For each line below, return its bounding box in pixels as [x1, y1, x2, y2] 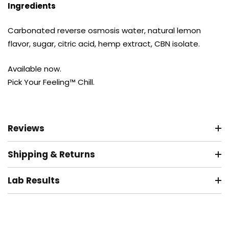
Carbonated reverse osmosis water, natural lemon [8, 25, 201, 36]
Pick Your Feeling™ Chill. [8, 76, 95, 87]
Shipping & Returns [8, 148, 95, 161]
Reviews [8, 122, 44, 135]
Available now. [8, 63, 61, 74]
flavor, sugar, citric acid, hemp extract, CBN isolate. [8, 38, 200, 50]
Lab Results [8, 174, 60, 187]
